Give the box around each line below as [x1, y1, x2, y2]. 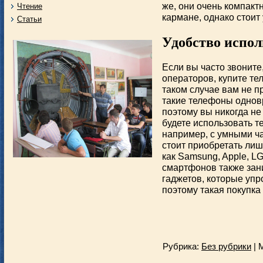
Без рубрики [201, 241, 251, 252]
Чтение [17, 2, 42, 11]
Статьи [17, 14, 42, 23]
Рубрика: [163, 241, 201, 252]
